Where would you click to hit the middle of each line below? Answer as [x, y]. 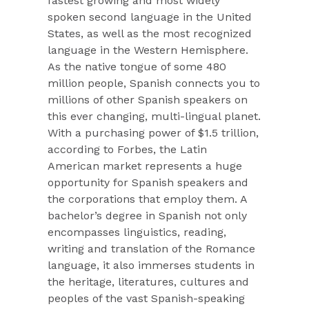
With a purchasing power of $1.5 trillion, [153, 133]
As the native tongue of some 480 [137, 67]
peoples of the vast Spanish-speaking [147, 299]
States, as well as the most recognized [150, 34]
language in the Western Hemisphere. [148, 50]
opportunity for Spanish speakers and [148, 183]
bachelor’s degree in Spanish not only [148, 216]
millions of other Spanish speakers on [148, 100]
